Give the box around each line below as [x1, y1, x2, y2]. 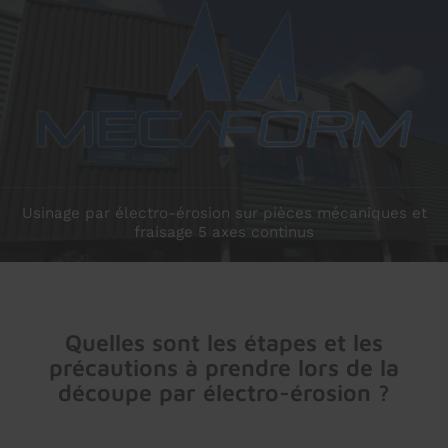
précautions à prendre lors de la [49, 354, 399, 381]
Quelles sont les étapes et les [65, 329, 383, 356]
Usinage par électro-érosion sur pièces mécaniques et [21, 204, 427, 222]
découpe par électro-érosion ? [58, 379, 390, 406]
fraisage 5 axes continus [134, 223, 314, 241]
